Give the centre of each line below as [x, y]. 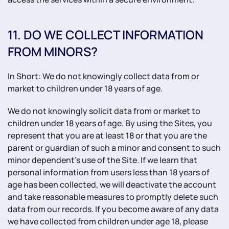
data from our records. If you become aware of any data [113, 209]
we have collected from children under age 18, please [108, 221]
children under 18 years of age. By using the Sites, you [110, 123]
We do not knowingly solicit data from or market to [104, 111]
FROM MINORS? [53, 51]
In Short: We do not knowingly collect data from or [104, 76]
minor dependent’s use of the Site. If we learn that [102, 160]
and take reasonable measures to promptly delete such [113, 197]
